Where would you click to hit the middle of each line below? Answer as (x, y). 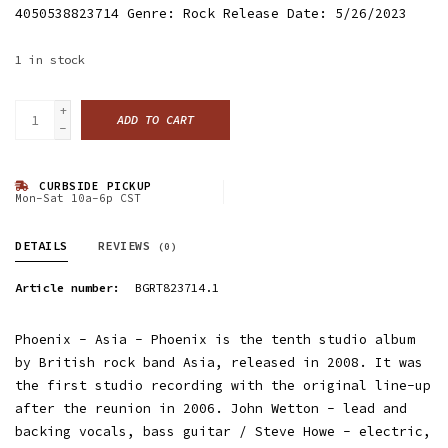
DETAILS (41, 245)
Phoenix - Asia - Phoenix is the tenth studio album (215, 339)
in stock (57, 59)
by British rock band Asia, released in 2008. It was (219, 362)
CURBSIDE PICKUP (91, 186)
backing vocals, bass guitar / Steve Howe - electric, (223, 431)
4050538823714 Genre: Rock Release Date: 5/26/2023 (211, 13)
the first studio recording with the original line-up (223, 385)
